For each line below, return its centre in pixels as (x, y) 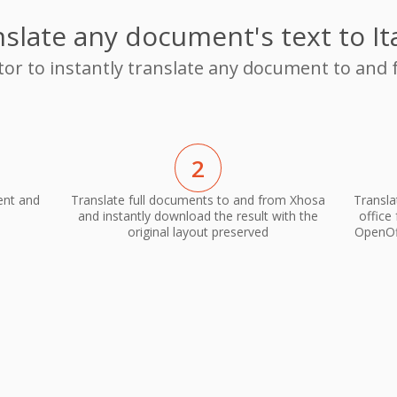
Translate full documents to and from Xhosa (198, 200)
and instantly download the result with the (198, 216)
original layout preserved (198, 232)
